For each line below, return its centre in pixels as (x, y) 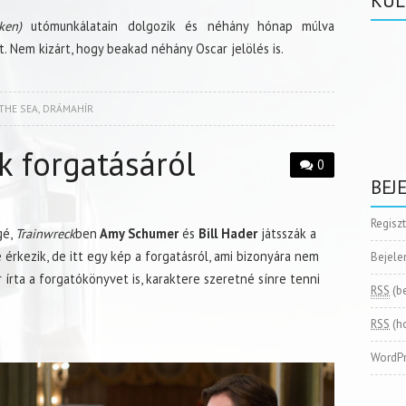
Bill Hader (226, 234)
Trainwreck (45, 234)
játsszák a (287, 234)
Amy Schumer (138, 234)
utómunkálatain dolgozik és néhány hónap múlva (178, 26)
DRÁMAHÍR (68, 109)
